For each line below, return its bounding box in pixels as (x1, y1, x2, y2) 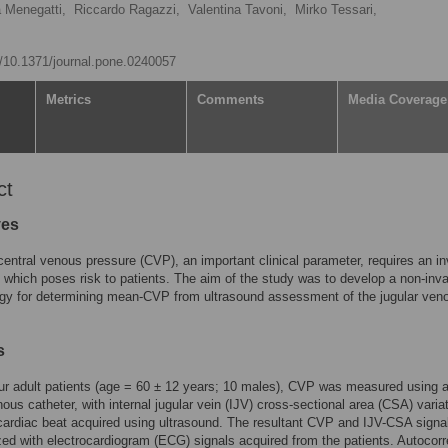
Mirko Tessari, (295, 2, 377, 17)
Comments (197, 92, 264, 107)
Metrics (46, 92, 91, 107)
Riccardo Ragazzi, (74, 2, 180, 17)
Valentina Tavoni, (188, 2, 287, 17)
